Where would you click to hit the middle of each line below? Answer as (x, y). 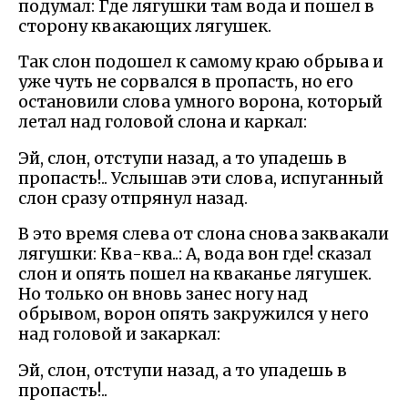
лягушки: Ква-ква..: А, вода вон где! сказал (195, 255)
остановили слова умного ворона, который (200, 102)
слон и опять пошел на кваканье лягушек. (195, 275)
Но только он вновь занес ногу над (163, 295)
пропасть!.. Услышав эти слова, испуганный (201, 178)
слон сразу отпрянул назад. (133, 198)
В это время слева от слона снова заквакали (204, 235)
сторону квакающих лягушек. (145, 26)
